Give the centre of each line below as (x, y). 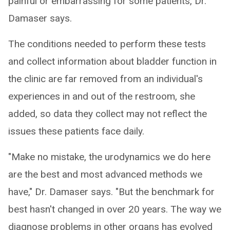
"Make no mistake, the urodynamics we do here (109, 157)
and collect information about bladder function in (112, 61)
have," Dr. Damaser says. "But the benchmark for (111, 191)
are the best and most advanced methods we (105, 174)
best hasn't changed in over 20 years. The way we (115, 209)
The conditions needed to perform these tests (107, 44)
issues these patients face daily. (76, 131)
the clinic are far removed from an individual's (106, 79)
